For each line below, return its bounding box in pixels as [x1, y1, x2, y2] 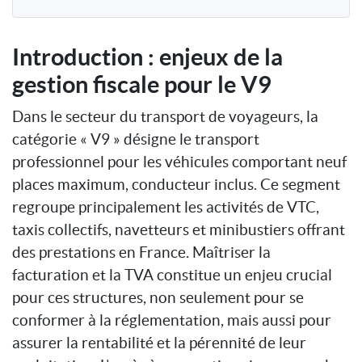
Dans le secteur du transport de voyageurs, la [12, 107, 318, 125]
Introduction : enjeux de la [12, 43, 283, 70]
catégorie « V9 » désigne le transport [12, 129, 259, 148]
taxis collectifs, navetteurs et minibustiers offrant [12, 220, 345, 238]
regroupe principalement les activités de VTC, [12, 197, 319, 216]
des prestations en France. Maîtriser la [12, 242, 271, 261]
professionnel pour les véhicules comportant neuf [12, 152, 347, 170]
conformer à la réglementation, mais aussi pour [12, 310, 331, 329]
